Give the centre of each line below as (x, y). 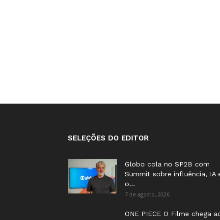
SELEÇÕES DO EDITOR (108, 138)
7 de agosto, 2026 (147, 194)
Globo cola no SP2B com (167, 164)
